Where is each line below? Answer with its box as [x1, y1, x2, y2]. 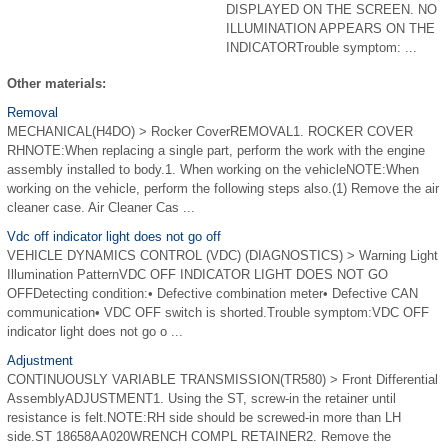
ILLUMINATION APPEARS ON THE [226, 21, 435, 36]
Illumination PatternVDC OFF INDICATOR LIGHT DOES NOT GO [7, 267, 388, 282]
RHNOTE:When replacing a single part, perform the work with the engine [7, 143, 425, 158]
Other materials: [7, 76, 106, 91]
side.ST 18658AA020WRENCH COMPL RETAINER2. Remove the [7, 429, 391, 444]
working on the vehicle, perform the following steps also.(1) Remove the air [7, 181, 439, 196]
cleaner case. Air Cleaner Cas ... [7, 200, 195, 215]
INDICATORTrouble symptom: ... [226, 40, 417, 55]
